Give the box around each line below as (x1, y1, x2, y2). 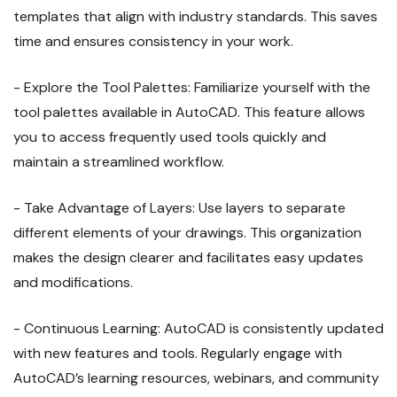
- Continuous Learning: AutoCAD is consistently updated (13, 319, 384, 339)
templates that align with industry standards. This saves (13, 7, 378, 27)
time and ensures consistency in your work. (13, 32, 293, 51)
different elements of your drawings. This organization (13, 223, 362, 243)
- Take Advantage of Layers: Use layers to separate (13, 198, 346, 218)
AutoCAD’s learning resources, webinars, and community (13, 369, 379, 388)
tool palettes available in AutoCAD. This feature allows (13, 103, 365, 122)
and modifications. (13, 273, 133, 292)
